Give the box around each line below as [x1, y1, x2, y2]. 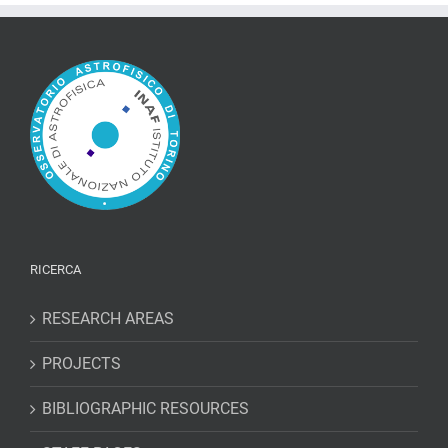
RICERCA [30, 262, 81, 278]
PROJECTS [42, 354, 121, 374]
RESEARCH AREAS [42, 309, 174, 329]
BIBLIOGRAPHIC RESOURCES [42, 399, 249, 419]
